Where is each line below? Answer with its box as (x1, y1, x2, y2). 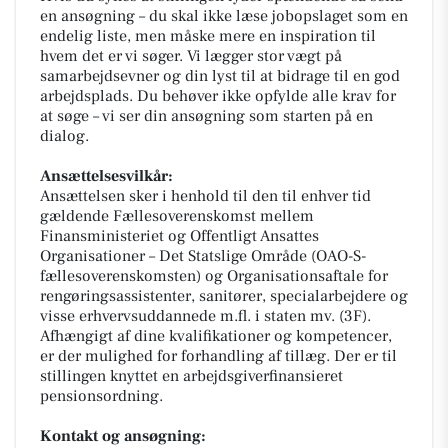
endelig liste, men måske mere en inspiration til (40, 25, 376, 46)
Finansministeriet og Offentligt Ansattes (40, 225, 319, 246)
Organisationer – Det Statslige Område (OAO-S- (40, 245, 366, 266)
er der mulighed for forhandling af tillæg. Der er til (40, 345, 397, 366)
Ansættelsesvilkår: (40, 165, 173, 186)
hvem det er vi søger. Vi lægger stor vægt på (40, 45, 342, 66)
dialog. (40, 125, 89, 146)
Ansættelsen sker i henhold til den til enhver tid (40, 185, 371, 206)
